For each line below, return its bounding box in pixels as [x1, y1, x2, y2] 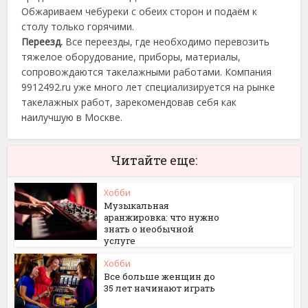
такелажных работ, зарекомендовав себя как [21, 96, 237, 109]
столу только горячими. [21, 20, 135, 33]
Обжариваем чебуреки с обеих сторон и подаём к [21, 5, 258, 18]
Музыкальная [104, 199, 170, 212]
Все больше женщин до [104, 270, 216, 283]
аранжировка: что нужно [104, 211, 220, 223]
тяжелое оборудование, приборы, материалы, [21, 50, 241, 63]
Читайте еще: [111, 152, 197, 168]
